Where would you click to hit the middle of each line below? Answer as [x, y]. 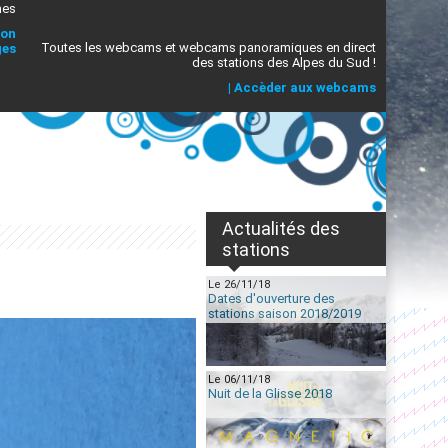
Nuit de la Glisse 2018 [270, 393]
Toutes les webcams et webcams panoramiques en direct [208, 47]
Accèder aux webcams [305, 87]
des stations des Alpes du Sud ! [284, 62]
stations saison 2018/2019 [284, 313]
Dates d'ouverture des [271, 298]
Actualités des [281, 228]
